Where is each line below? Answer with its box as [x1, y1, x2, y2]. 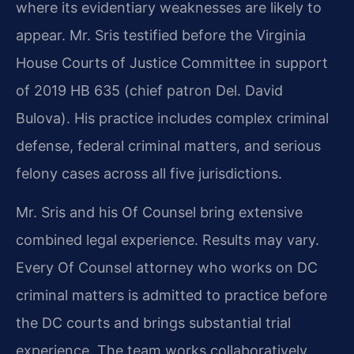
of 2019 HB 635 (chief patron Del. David [16, 81, 283, 99]
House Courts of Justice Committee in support [16, 54, 328, 71]
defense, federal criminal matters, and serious [16, 137, 321, 154]
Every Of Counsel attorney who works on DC [16, 259, 318, 277]
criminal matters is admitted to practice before [16, 287, 327, 304]
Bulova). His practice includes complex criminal [16, 109, 329, 126]
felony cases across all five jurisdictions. [16, 164, 282, 182]
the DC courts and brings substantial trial [16, 314, 291, 332]
